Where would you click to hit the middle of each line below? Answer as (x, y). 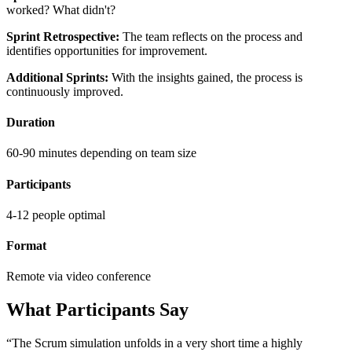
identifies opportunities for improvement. (107, 50)
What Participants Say (97, 310)
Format (26, 246)
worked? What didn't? (61, 9)
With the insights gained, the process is (205, 77)
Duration (31, 123)
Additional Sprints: (57, 77)
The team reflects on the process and (211, 36)
